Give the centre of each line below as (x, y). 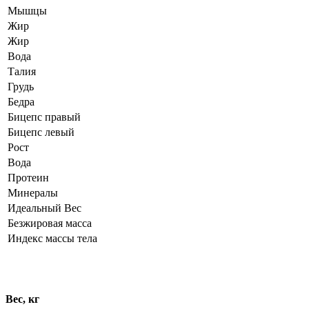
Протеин (28, 178)
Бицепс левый (41, 132)
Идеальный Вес (44, 208)
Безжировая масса (50, 223)
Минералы (33, 193)
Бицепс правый (44, 117)
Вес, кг (22, 299)
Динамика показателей (93, 270)
